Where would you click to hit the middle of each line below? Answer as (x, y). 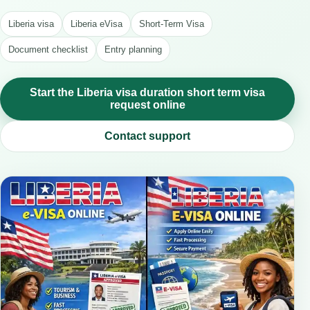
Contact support (147, 136)
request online (147, 105)
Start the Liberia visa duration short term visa (147, 92)
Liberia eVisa (97, 24)
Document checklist (48, 49)
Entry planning (133, 49)
